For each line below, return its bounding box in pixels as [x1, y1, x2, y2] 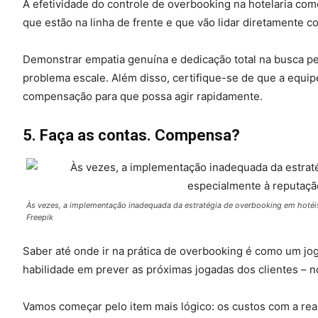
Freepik [26, 212, 53, 222]
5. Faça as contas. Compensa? [23, 126, 240, 144]
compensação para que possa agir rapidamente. [23, 89, 263, 103]
